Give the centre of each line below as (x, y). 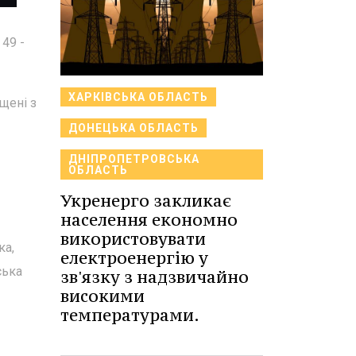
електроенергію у (134, 258)
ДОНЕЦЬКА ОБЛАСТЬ (133, 128)
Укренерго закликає (146, 201)
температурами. (130, 315)
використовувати (133, 239)
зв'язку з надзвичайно (155, 277)
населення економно (149, 220)
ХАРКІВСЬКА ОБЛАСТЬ (138, 97)
